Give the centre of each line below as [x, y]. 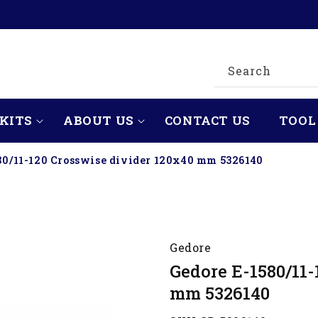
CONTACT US [207, 120]
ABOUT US [99, 120]
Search [250, 70]
